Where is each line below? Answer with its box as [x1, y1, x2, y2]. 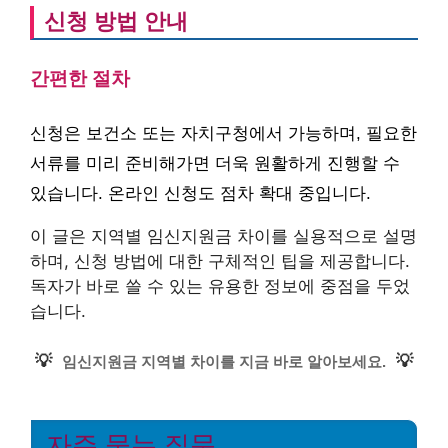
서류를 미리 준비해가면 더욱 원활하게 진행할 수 [30, 153, 400, 173]
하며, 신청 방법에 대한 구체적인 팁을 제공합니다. [30, 250, 410, 271]
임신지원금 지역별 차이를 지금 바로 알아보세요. [62, 353, 386, 371]
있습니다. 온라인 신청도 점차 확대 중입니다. [30, 183, 371, 203]
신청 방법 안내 [44, 8, 188, 34]
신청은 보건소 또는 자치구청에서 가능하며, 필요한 [30, 123, 417, 143]
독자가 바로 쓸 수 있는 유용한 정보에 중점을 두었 [30, 275, 410, 296]
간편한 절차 [30, 68, 130, 90]
